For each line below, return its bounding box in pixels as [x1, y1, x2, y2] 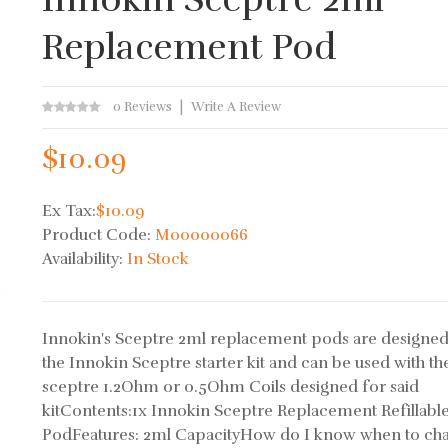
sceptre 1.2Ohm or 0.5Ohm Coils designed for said [42, 377, 420, 397]
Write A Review [191, 99, 282, 115]
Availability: [42, 249, 128, 269]
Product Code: [42, 225, 156, 245]
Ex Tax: [42, 201, 97, 221]
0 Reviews [113, 99, 173, 115]
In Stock [127, 249, 190, 269]
